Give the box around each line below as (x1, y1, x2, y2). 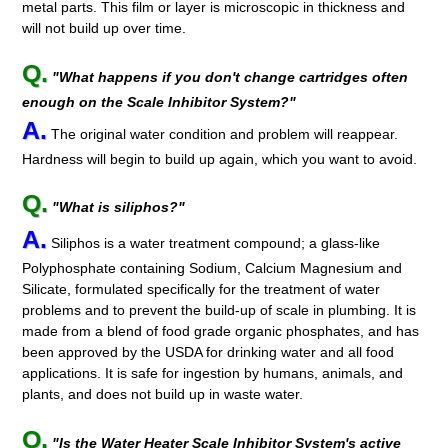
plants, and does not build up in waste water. (22, 386, 304, 403)
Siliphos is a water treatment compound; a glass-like (47, 235, 381, 252)
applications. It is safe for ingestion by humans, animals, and (22, 365, 404, 382)
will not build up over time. (22, 19, 187, 36)
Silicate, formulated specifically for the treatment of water (22, 281, 381, 298)
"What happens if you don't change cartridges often (52, 68, 409, 85)
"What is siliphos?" (52, 199, 186, 216)
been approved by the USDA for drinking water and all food (22, 344, 395, 361)
